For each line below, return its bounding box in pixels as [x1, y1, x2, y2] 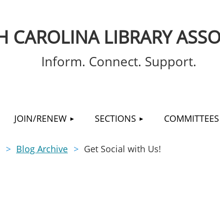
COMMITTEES [164, 112, 219, 124]
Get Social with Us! [84, 143, 161, 155]
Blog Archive [16, 143, 68, 155]
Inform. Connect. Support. [41, 53, 196, 70]
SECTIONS [94, 112, 136, 124]
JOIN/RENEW [14, 112, 67, 124]
